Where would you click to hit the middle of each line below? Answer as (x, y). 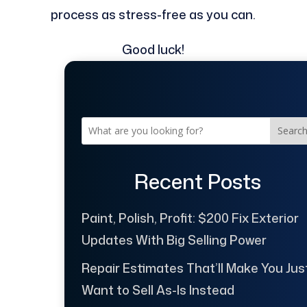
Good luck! (153, 50)
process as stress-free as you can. (153, 15)
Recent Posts (198, 181)
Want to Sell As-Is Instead (158, 290)
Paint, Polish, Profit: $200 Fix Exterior (190, 218)
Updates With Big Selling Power (174, 240)
